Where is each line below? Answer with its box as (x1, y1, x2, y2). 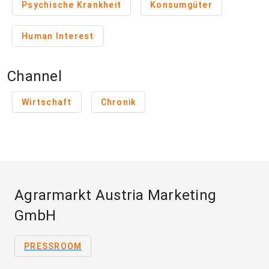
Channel (7, 68, 62, 85)
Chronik (100, 97, 136, 107)
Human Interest (22, 31, 94, 41)
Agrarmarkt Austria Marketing (14, 187, 216, 204)
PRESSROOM (24, 241, 82, 251)
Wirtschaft (22, 97, 72, 107)
